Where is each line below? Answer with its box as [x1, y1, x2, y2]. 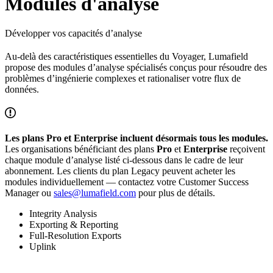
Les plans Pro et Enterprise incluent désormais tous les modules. [5, 133, 268, 144]
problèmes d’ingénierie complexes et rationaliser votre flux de [5, 73, 241, 84]
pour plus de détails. [136, 188, 215, 199]
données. [5, 84, 39, 95]
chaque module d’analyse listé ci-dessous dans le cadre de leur [5, 155, 243, 166]
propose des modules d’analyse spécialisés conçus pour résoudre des [5, 62, 267, 73]
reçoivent [227, 144, 265, 155]
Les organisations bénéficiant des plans [5, 144, 157, 155]
